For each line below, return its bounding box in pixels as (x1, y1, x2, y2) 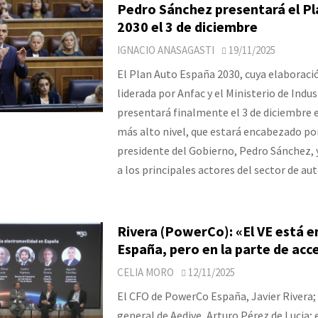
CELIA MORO (116, 265, 174, 279)
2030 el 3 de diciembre (116, 17, 258, 35)
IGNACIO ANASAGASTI (116, 43, 214, 57)
